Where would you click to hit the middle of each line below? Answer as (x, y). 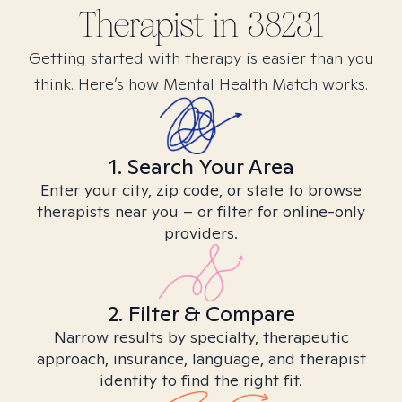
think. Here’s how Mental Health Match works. (201, 84)
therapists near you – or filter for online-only (201, 211)
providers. (201, 233)
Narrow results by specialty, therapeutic (201, 337)
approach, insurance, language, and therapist (201, 358)
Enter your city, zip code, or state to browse (201, 190)
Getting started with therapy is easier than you (201, 58)
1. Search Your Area (201, 166)
